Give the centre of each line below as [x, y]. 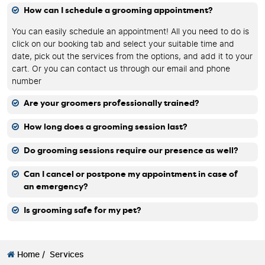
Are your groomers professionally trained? [112, 103]
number [27, 81]
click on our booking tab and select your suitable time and [123, 44]
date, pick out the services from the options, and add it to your [132, 56]
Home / [30, 254]
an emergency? [56, 187]
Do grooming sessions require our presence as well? [131, 151]
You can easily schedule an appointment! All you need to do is [130, 32]
